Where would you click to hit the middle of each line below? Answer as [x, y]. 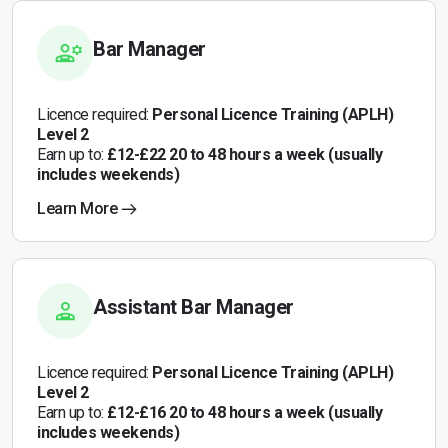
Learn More [77, 208]
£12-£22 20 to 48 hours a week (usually [244, 154]
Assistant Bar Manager [193, 307]
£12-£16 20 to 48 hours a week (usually [244, 412]
